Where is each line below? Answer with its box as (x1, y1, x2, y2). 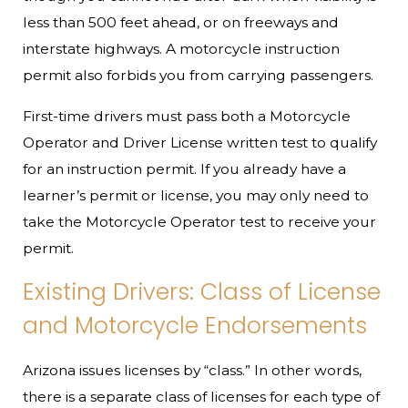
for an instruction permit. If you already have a (23, 159, 347, 178)
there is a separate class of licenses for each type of (23, 387, 381, 405)
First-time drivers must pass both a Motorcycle (23, 107, 352, 125)
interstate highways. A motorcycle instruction (23, 39, 341, 57)
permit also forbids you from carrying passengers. (23, 66, 374, 84)
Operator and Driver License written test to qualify (23, 133, 378, 151)
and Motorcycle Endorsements (23, 310, 368, 342)
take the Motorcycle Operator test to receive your (23, 212, 377, 230)
